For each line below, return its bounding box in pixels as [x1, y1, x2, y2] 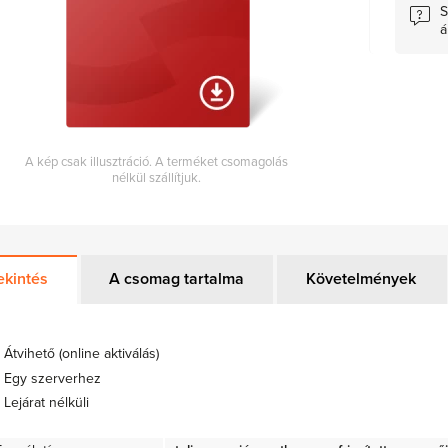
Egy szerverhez [4, 369, 101, 387]
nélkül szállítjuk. [112, 170, 201, 187]
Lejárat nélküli [4, 393, 89, 411]
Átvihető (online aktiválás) [4, 345, 159, 363]
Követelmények [305, 269, 416, 290]
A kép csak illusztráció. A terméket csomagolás [25, 154, 288, 171]
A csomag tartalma [109, 269, 245, 290]
